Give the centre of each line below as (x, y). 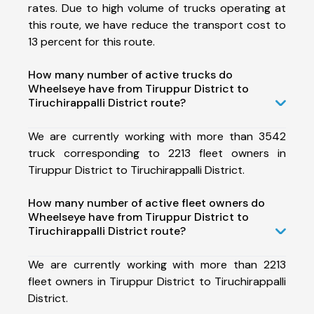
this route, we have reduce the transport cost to (157, 25)
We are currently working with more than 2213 (157, 264)
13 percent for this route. (91, 41)
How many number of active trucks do (130, 74)
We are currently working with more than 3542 (157, 136)
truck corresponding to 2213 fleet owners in (157, 153)
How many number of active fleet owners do (146, 203)
